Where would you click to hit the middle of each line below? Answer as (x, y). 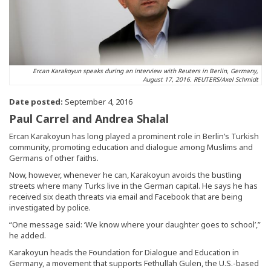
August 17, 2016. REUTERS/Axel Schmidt (201, 79)
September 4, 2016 (98, 101)
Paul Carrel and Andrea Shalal (89, 118)
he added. (28, 235)
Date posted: (36, 101)
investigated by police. (50, 207)
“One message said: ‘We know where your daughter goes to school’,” (135, 224)
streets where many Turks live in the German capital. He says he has (133, 185)
